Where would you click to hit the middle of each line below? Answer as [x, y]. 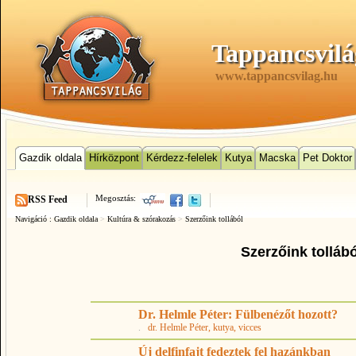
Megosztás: [116, 198]
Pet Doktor [327, 158]
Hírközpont [114, 158]
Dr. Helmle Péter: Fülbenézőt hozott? [238, 314]
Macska [277, 158]
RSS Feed [48, 199]
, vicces [248, 327]
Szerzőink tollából [214, 219]
